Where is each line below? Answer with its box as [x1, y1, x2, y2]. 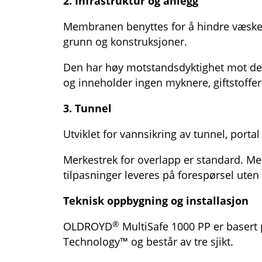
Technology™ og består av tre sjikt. [63, 235, 233, 249]
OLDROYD [63, 219, 112, 234]
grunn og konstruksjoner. [63, 35, 187, 49]
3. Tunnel [63, 101, 112, 116]
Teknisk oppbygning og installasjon [63, 194, 249, 208]
